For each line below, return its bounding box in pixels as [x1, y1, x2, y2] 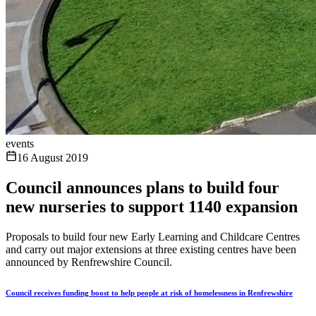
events [6, 138, 34, 150]
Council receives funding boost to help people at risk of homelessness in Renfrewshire [6, 288, 293, 297]
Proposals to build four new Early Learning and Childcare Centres [6, 230, 300, 243]
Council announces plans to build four [6, 178, 279, 197]
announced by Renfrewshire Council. [6, 255, 172, 268]
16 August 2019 [17, 152, 88, 164]
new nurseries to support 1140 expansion [6, 197, 298, 216]
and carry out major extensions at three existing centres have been [6, 243, 296, 255]
